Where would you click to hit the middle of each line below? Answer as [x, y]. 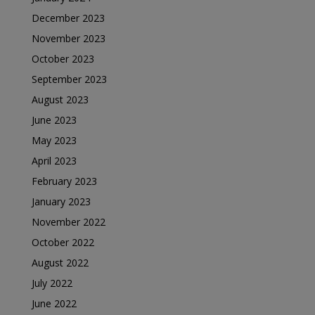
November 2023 [69, 38]
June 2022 [54, 303]
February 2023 [64, 181]
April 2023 [54, 161]
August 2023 [60, 99]
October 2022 [63, 242]
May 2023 [54, 140]
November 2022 [69, 222]
